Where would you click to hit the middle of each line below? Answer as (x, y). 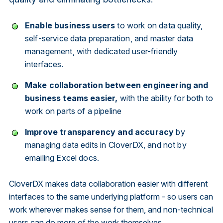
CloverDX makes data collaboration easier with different (108, 183)
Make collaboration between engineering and (116, 85)
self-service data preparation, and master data (109, 38)
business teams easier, (71, 98)
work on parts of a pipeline (73, 111)
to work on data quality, (159, 25)
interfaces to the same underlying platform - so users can (111, 196)
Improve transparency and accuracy (99, 132)
